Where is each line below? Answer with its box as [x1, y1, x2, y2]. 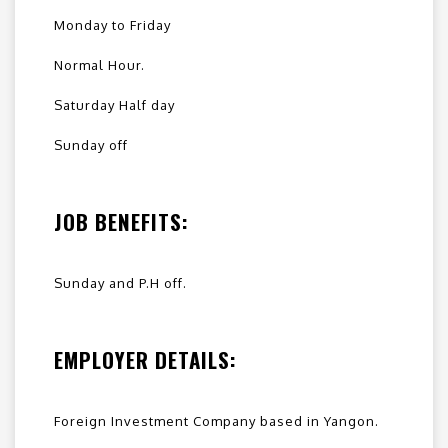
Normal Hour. [54, 57, 145, 74]
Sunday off [54, 137, 128, 154]
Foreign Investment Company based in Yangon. [54, 413, 379, 430]
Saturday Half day [54, 97, 175, 114]
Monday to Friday [54, 17, 171, 34]
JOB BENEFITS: [54, 206, 189, 238]
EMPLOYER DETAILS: [54, 344, 237, 376]
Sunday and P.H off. [54, 275, 187, 292]
